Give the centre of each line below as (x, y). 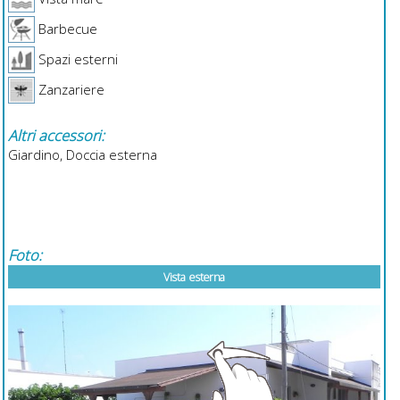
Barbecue (66, 28)
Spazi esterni (76, 58)
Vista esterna (194, 277)
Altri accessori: (56, 135)
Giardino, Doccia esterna (82, 154)
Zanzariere (69, 89)
